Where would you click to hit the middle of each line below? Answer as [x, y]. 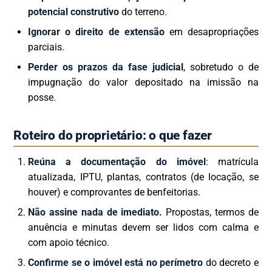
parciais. [46, 47]
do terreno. [143, 12]
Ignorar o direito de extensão [96, 32]
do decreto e [231, 263]
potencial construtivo [74, 12]
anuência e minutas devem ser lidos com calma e [143, 228]
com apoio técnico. [69, 243]
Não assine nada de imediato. [95, 212]
